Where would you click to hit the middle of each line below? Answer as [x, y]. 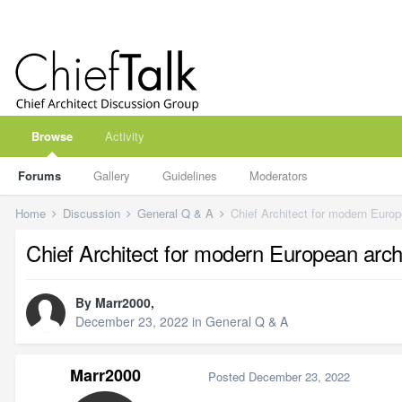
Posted [228, 376]
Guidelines [190, 175]
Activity [125, 136]
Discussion [93, 213]
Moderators [279, 175]
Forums [39, 175]
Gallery [112, 175]
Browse [52, 136]
